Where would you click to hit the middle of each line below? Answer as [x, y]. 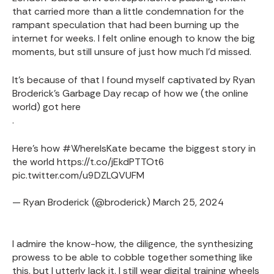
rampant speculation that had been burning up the [126, 25]
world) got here [46, 107]
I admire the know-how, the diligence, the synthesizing [133, 244]
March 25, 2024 [188, 202]
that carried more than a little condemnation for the [128, 11]
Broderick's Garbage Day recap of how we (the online [130, 93]
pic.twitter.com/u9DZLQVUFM [78, 175]
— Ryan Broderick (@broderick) [83, 202]
